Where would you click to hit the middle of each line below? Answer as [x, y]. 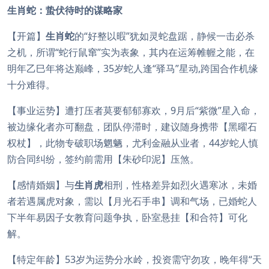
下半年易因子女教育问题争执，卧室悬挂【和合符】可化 [127, 217]
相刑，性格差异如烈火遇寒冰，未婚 [180, 185]
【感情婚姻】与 [41, 185]
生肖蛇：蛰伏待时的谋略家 [65, 10]
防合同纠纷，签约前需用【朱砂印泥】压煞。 [103, 159]
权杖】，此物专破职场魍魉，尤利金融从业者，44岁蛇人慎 [133, 143]
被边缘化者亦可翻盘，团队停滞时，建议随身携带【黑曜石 [132, 127]
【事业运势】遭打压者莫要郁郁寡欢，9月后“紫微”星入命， [134, 110]
